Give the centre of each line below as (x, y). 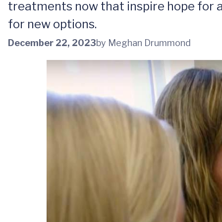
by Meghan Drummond (143, 43)
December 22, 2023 (52, 43)
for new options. (52, 24)
